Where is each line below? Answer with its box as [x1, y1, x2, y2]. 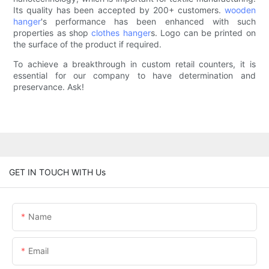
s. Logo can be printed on [150, 28, 256, 38]
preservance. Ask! [13, 82, 85, 92]
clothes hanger [91, 28, 151, 38]
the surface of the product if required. [13, 39, 162, 50]
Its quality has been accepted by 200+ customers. [13, 5, 225, 16]
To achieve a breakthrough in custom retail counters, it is [13, 59, 256, 70]
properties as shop [13, 28, 92, 38]
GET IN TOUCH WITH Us [9, 166, 106, 177]
